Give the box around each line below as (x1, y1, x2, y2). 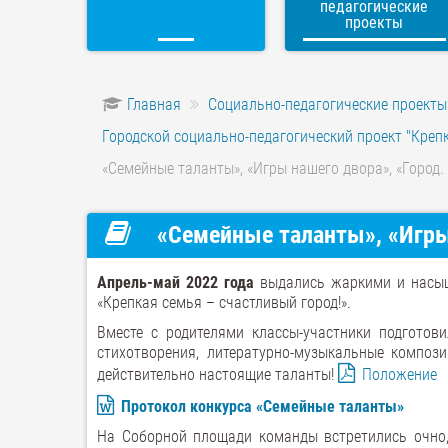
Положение (362, 365, 437, 384)
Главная (127, 95, 181, 114)
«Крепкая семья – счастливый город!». (97, 293, 351, 312)
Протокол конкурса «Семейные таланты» (121, 397, 404, 416)
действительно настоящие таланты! (97, 365, 338, 384)
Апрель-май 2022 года (97, 273, 254, 292)
